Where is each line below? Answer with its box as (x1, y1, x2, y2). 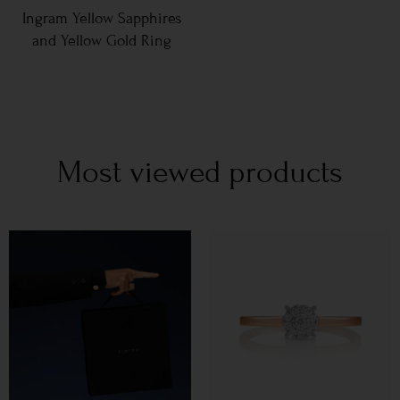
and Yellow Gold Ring (31, 30, 171, 50)
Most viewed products (57, 154, 343, 190)
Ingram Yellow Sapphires (21, 8, 181, 28)
